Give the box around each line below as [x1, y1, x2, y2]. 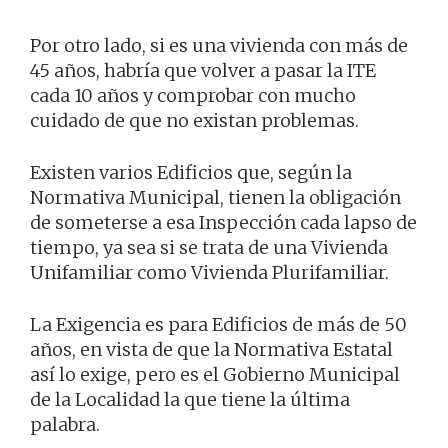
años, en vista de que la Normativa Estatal [30, 338, 393, 362]
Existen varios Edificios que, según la [30, 161, 352, 185]
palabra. [30, 413, 100, 437]
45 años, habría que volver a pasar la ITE [30, 59, 376, 83]
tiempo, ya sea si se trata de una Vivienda [30, 236, 388, 260]
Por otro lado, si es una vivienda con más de [30, 34, 408, 58]
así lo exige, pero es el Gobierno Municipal [30, 363, 400, 387]
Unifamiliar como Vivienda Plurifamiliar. [30, 261, 389, 285]
